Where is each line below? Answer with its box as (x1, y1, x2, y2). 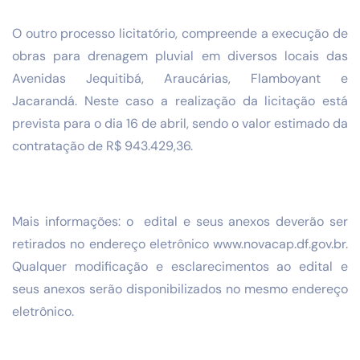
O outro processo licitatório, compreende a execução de (12, 24, 348, 42)
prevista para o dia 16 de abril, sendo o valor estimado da (12, 114, 348, 132)
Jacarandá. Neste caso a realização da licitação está (12, 92, 348, 109)
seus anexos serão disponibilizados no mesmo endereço (12, 280, 348, 298)
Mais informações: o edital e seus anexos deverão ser (12, 213, 348, 231)
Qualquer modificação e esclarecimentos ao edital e (12, 258, 348, 276)
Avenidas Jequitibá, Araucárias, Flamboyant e (12, 69, 348, 87)
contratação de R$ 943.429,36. (12, 137, 193, 154)
